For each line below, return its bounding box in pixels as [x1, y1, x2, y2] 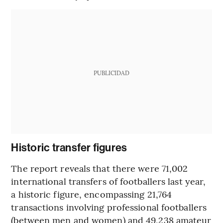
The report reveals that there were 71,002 [11, 161, 188, 174]
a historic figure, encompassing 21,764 [11, 187, 172, 200]
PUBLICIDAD [93, 68, 129, 77]
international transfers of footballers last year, [11, 174, 206, 187]
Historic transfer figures [11, 141, 127, 154]
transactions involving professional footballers [11, 200, 207, 213]
